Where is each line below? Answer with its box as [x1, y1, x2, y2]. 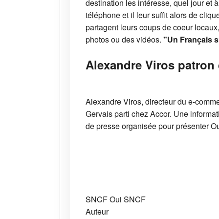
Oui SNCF [109, 194, 146, 205]
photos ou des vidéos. [86, 33, 163, 45]
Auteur [86, 206, 109, 218]
